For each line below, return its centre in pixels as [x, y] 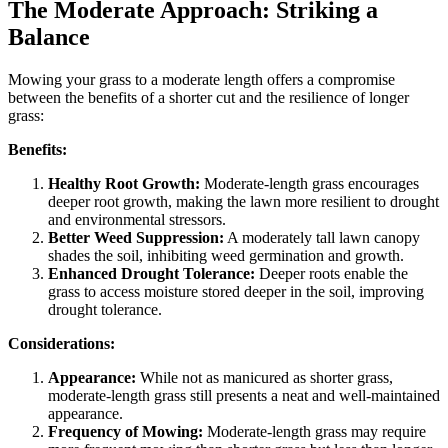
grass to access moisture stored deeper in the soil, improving [236, 292]
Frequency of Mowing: [125, 432]
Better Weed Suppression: [136, 238]
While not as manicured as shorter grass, [264, 378]
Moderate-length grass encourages [309, 184]
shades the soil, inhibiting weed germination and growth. [226, 256]
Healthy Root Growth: [124, 184]
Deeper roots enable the [331, 274]
